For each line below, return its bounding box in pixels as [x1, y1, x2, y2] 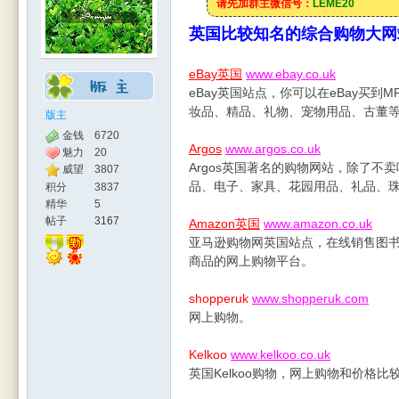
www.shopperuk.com [252, 291, 369, 305]
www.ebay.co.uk [246, 67, 336, 81]
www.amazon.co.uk [264, 216, 372, 231]
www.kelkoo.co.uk [231, 347, 330, 362]
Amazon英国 [189, 216, 260, 231]
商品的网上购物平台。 [189, 254, 313, 268]
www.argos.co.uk [225, 142, 321, 156]
